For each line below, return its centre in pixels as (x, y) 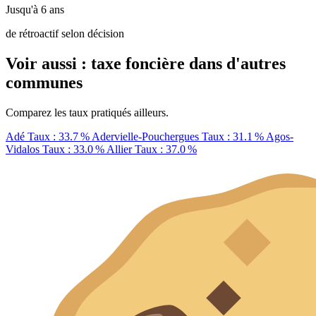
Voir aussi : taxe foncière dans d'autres (146, 63)
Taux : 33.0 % (73, 149)
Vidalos (23, 149)
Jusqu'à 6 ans (35, 10)
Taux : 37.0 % (164, 149)
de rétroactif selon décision (65, 34)
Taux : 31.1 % (232, 136)
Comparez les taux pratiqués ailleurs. (87, 112)
